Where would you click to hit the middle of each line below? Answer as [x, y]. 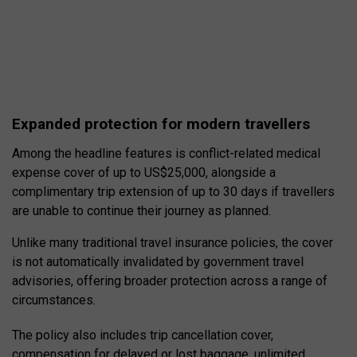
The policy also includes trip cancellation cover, [143, 335]
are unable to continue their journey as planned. [141, 211]
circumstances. [54, 300]
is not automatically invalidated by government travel [158, 262]
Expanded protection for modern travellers [161, 124]
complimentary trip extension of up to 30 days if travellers [173, 192]
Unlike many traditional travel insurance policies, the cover [173, 243]
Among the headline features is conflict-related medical [166, 154]
